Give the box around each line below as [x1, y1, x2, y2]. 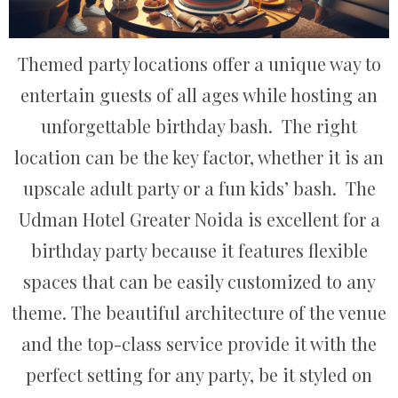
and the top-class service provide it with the [21, 330, 377, 355]
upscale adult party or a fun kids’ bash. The [22, 175, 376, 200]
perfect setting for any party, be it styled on [26, 362, 372, 386]
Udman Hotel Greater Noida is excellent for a [18, 206, 380, 231]
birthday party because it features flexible [30, 237, 368, 262]
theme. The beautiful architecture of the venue [12, 299, 386, 324]
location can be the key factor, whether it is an [14, 144, 384, 169]
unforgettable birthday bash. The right [41, 113, 357, 138]
